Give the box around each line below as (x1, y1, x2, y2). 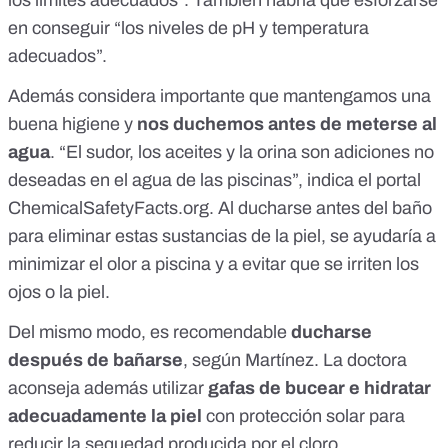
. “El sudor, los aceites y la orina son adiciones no (50, 142, 434, 163)
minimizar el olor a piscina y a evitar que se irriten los (8, 254, 419, 275)
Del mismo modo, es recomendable (8, 322, 291, 343)
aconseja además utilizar (8, 378, 208, 399)
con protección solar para (202, 406, 405, 427)
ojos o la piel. (8, 282, 110, 303)
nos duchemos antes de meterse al (137, 114, 437, 135)
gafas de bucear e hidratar (208, 378, 431, 399)
